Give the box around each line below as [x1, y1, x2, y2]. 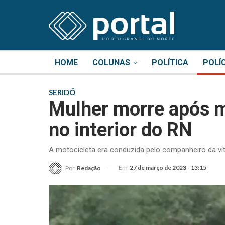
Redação [77, 164, 101, 172]
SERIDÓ [49, 87, 75, 97]
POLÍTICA [152, 58, 188, 67]
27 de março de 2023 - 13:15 [130, 163, 206, 171]
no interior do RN [49, 118, 192, 141]
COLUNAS [92, 58, 130, 67]
